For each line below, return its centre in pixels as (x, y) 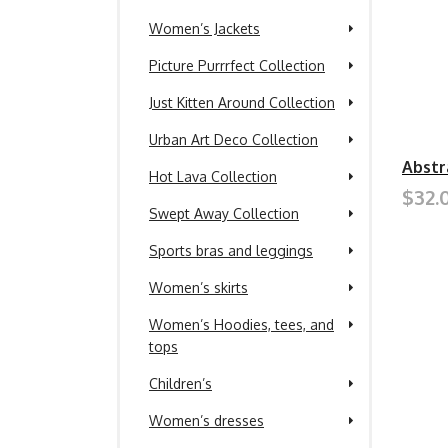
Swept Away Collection (224, 213)
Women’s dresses (206, 420)
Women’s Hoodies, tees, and (241, 324)
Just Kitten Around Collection (242, 102)
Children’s (180, 383)
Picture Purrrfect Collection (237, 65)
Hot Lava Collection (213, 176)
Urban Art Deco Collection (233, 139)
